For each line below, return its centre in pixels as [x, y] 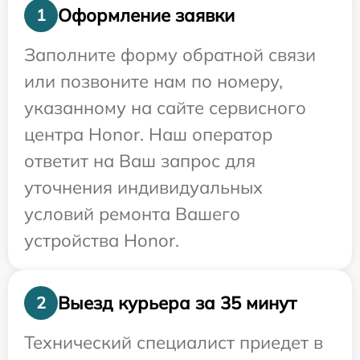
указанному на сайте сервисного [165, 108]
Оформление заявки [146, 15]
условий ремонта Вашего [132, 214]
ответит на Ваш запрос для [140, 161]
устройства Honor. [102, 240]
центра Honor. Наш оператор [148, 134]
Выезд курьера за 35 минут [177, 303]
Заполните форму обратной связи [170, 55]
